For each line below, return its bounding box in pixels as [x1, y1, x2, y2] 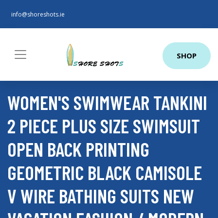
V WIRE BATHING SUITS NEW [7, 184, 194, 207]
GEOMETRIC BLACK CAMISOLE [7, 161, 202, 184]
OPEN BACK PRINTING [7, 137, 149, 161]
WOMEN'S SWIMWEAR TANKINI [7, 91, 207, 114]
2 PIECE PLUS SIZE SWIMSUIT [7, 114, 200, 137]
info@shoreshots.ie [11, 10, 65, 18]
